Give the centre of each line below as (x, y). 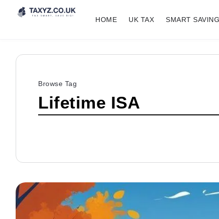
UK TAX (141, 20)
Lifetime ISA (89, 102)
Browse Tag (57, 84)
